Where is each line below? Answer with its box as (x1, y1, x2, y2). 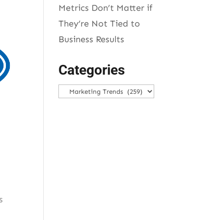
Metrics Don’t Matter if (58, 2, 153, 13)
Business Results (58, 33, 125, 45)
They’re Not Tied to (58, 18, 140, 29)
